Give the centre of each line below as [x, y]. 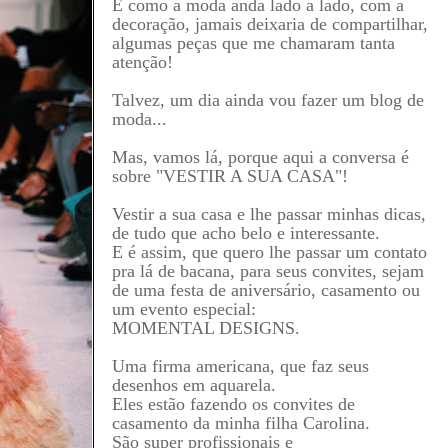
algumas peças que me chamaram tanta [253, 42]
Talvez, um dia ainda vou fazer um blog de [267, 99]
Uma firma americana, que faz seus [240, 365]
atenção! [142, 61]
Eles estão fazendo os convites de [233, 403]
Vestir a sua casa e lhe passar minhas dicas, [268, 213]
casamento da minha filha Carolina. [240, 422]
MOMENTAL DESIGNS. [205, 327]
